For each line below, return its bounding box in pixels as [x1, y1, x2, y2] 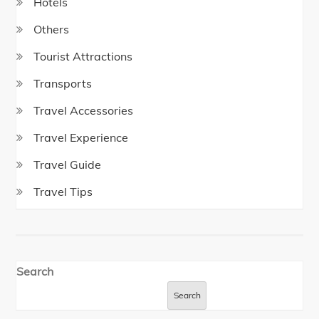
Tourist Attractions [33, 49, 133, 64]
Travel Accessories [33, 103, 134, 118]
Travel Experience [33, 130, 129, 145]
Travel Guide [33, 157, 102, 172]
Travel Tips [33, 184, 93, 199]
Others [33, 22, 70, 37]
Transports [33, 76, 93, 91]
